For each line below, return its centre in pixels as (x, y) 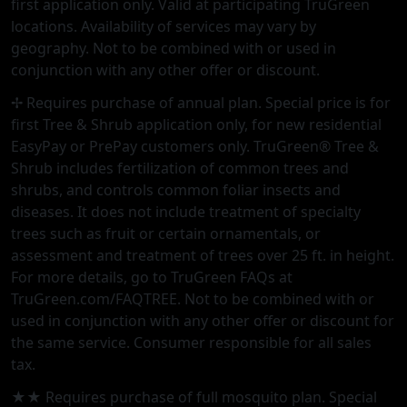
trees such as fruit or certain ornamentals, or (166, 234)
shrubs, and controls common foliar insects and (176, 190)
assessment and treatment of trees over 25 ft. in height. (203, 256)
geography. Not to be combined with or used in (174, 49)
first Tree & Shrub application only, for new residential (196, 125)
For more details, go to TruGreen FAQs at (152, 278)
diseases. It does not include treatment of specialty (186, 212)
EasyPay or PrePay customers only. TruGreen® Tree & (195, 147)
